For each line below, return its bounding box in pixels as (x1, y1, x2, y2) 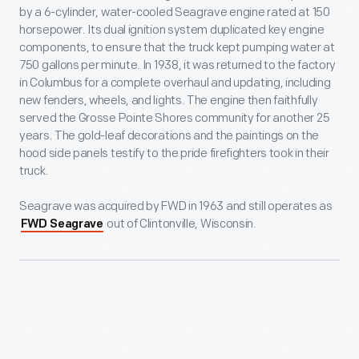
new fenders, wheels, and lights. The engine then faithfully (19, 93, 318, 109)
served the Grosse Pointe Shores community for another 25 (19, 111, 330, 127)
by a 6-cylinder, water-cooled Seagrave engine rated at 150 (19, 5, 330, 21)
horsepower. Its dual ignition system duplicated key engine (19, 22, 325, 38)
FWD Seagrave (20, 219, 103, 232)
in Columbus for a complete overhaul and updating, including (19, 75, 331, 91)
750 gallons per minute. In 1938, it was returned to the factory (19, 58, 337, 74)
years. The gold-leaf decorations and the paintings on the (19, 128, 319, 144)
